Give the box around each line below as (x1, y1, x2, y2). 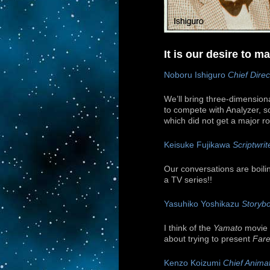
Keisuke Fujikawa (164, 140, 233, 150)
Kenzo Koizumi (164, 259, 223, 268)
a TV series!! (164, 175, 212, 185)
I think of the (164, 224, 213, 233)
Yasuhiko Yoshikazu (164, 199, 242, 209)
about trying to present (164, 234, 253, 244)
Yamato (213, 224, 242, 233)
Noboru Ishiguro (164, 71, 228, 80)
